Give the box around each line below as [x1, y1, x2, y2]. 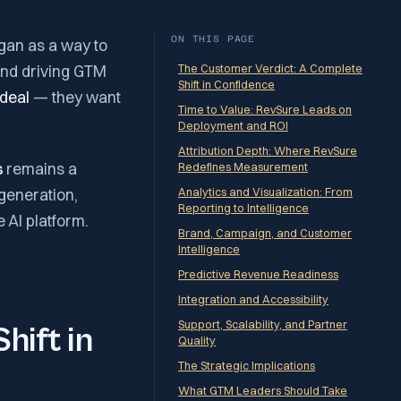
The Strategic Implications [178, 358, 315, 372]
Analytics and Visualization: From [178, 184, 353, 199]
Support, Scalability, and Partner [178, 317, 347, 331]
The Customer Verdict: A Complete [178, 61, 363, 75]
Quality [178, 333, 216, 347]
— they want [30, 87, 121, 107]
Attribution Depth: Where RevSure [178, 143, 357, 158]
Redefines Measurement [178, 159, 308, 174]
